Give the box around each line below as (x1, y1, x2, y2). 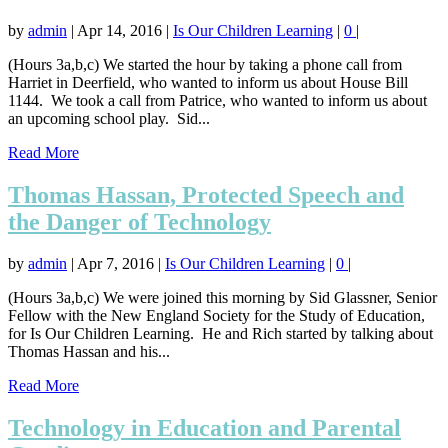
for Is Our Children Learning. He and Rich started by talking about (8, 325, 433, 343)
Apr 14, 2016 (77, 21, 162, 39)
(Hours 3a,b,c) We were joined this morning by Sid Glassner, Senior (8, 289, 437, 307)
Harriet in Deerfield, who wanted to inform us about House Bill (8, 73, 408, 91)
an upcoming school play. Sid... (8, 109, 210, 127)
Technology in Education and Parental (8, 415, 401, 442)
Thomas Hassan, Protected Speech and (8, 181, 404, 208)
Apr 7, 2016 (77, 255, 154, 273)
